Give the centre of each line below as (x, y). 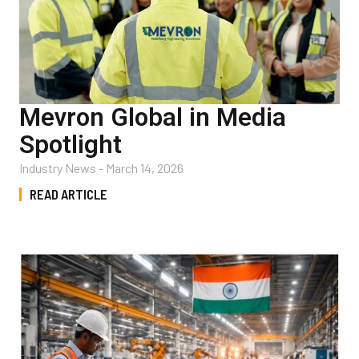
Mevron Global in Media (153, 117)
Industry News (58, 167)
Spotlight (71, 144)
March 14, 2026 (145, 167)
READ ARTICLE (69, 194)
